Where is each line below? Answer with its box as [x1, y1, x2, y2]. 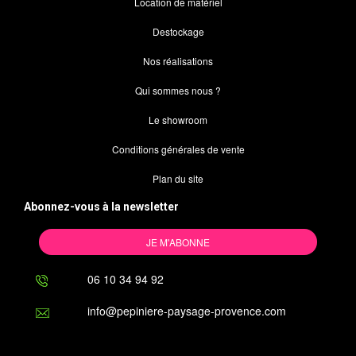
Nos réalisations [143, 54, 213, 68]
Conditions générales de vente [111, 142, 245, 157]
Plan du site [153, 172, 203, 186]
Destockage [152, 25, 204, 39]
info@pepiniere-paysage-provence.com [87, 303, 286, 319]
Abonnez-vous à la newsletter [24, 200, 179, 214]
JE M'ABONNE [146, 235, 210, 250]
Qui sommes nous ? [135, 83, 221, 98]
